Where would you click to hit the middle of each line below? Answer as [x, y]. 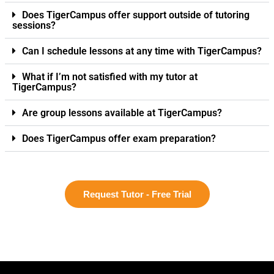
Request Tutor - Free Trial [137, 194]
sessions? [34, 25]
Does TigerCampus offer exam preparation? [119, 138]
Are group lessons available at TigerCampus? [122, 113]
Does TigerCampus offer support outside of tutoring [136, 15]
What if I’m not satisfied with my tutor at [110, 76]
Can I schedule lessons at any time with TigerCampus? [142, 51]
